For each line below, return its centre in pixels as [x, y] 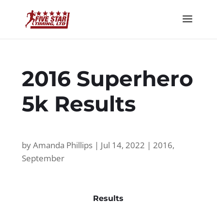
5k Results [78, 104]
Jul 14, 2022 [123, 145]
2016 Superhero [107, 78]
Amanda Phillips [62, 145]
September [43, 158]
